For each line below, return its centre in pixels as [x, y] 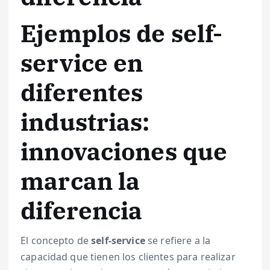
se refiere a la [178, 241]
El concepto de [56, 241]
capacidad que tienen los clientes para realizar [128, 257]
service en [82, 62]
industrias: [85, 121]
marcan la [80, 181]
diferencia [82, 210]
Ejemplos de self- [122, 33]
